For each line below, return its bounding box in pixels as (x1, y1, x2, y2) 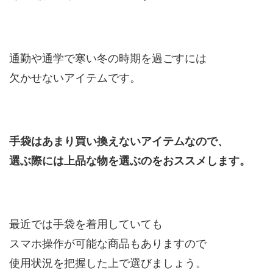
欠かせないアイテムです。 (9, 71, 141, 84)
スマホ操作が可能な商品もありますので (9, 237, 207, 250)
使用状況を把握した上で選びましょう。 (9, 257, 207, 269)
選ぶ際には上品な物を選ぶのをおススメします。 (9, 154, 250, 167)
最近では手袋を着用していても (9, 218, 163, 230)
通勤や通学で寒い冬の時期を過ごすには (9, 52, 207, 65)
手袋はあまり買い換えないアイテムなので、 (9, 135, 229, 147)
